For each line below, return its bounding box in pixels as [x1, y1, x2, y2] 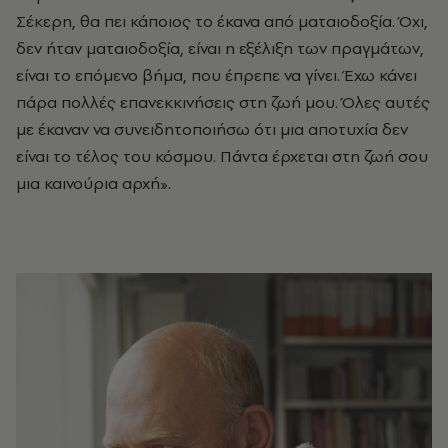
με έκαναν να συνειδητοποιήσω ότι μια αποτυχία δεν [16, 118, 408, 141]
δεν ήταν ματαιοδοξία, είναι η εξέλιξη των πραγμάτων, [16, 37, 424, 60]
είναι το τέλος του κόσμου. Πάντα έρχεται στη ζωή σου [16, 145, 428, 168]
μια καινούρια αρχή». [16, 172, 171, 195]
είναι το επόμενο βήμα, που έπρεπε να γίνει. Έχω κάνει [16, 64, 417, 87]
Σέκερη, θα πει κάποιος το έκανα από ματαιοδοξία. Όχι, [16, 10, 428, 33]
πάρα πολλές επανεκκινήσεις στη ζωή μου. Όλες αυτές [16, 91, 430, 114]
